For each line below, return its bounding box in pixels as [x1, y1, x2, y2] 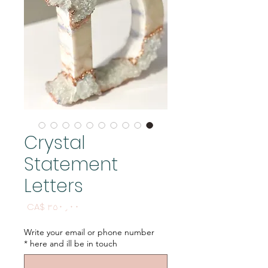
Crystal [24, 130, 86, 156]
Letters [24, 173, 83, 199]
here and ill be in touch [30, 238, 117, 249]
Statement [24, 152, 118, 178]
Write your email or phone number [24, 227, 154, 238]
